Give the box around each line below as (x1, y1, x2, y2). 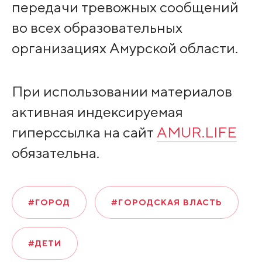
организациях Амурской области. (11, 39, 238, 57)
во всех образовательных (11, 18, 182, 36)
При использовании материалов (11, 82, 232, 100)
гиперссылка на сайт (11, 123, 157, 141)
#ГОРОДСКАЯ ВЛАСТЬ (111, 198, 223, 208)
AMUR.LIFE (156, 123, 237, 141)
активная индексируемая (11, 102, 183, 120)
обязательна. (11, 143, 99, 161)
